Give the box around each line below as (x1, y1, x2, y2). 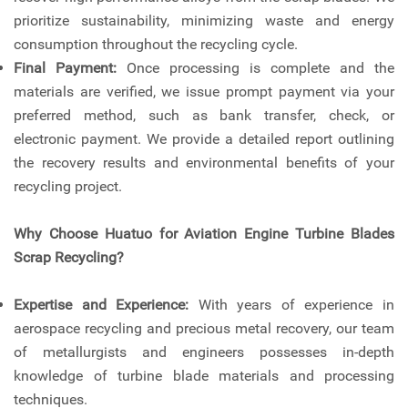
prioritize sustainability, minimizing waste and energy (14, 12, 394, 30)
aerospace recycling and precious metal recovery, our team (14, 320, 394, 338)
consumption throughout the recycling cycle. (14, 36, 298, 54)
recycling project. (14, 178, 122, 196)
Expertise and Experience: (14, 296, 189, 314)
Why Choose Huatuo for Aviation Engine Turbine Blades (14, 225, 394, 243)
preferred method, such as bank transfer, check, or (14, 107, 394, 125)
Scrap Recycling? (14, 249, 124, 267)
